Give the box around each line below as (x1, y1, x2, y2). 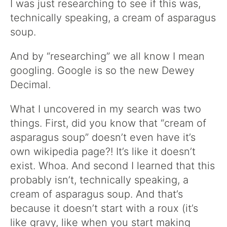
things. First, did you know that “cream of (10, 117, 206, 129)
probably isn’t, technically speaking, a (10, 174, 188, 186)
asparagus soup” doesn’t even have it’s (10, 131, 196, 143)
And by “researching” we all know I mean (10, 50, 205, 62)
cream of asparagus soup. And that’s (10, 188, 183, 200)
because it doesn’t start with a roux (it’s (10, 202, 198, 214)
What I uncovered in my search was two (10, 103, 201, 115)
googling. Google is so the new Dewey (10, 64, 195, 77)
